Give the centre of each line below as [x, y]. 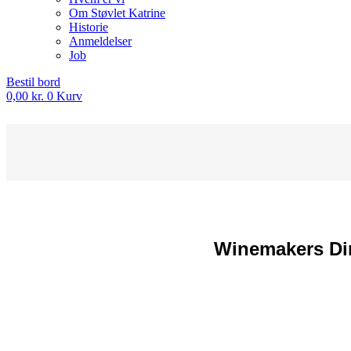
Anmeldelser [100, 41]
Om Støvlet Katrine [117, 13]
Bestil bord [33, 82]
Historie [89, 27]
